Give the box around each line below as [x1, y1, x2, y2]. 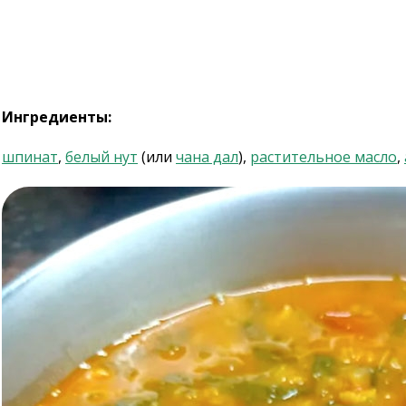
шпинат [2, 147, 58, 167]
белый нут [65, 147, 138, 167]
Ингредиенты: [2, 107, 111, 127]
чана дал [176, 147, 238, 167]
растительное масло [250, 147, 397, 167]
